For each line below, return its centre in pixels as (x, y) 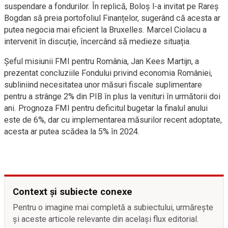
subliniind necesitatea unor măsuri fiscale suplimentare (103, 84)
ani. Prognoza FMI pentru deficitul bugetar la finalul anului (106, 108)
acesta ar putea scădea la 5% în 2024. (72, 131)
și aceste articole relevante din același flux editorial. (106, 219)
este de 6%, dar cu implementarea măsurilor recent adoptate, (113, 120)
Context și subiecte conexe (73, 191)
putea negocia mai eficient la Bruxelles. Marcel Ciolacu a (105, 30)
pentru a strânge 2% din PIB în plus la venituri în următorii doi (112, 96)
